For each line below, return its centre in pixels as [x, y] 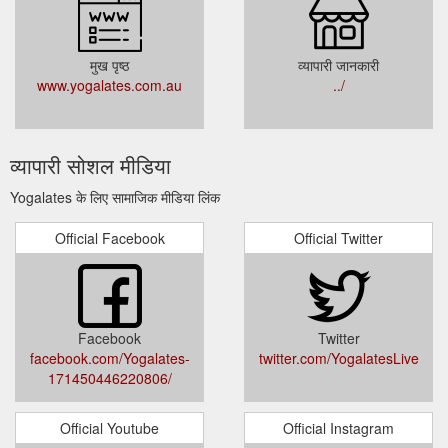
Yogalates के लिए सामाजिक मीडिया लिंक [115, 196]
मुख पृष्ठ [109, 64]
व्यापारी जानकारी [338, 64]
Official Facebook [109, 237]
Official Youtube [109, 427]
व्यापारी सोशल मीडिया [90, 164]
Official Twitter [338, 237]
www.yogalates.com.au [109, 84]
